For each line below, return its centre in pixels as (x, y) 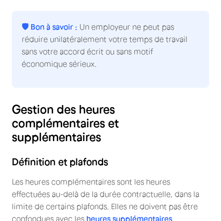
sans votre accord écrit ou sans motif (87, 52)
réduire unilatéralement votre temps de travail (105, 39)
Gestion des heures (63, 110)
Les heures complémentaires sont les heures (91, 182)
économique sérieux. (59, 64)
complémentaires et (65, 123)
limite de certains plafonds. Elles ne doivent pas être (105, 206)
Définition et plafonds (60, 162)
